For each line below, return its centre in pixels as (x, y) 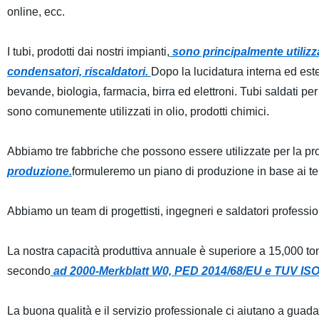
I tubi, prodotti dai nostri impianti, (88, 52)
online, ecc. (36, 12)
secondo (28, 271)
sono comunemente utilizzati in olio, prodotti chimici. (138, 111)
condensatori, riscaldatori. (79, 72)
